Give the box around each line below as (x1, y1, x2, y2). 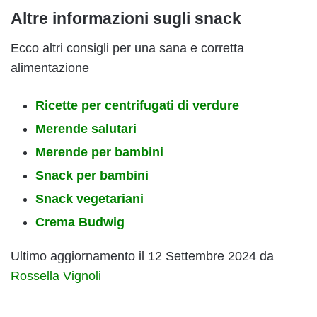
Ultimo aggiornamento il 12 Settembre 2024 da (11, 248, 274, 263)
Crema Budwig (35, 214, 125, 229)
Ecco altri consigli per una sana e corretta (11, 40, 244, 55)
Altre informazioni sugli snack (11, 9, 241, 28)
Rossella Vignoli (11, 268, 101, 283)
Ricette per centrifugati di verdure (35, 98, 239, 113)
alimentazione (11, 60, 89, 75)
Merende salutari (35, 121, 137, 136)
